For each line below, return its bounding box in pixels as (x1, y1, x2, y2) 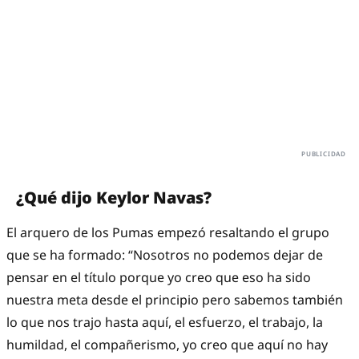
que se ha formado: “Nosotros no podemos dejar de (6, 246, 323, 264)
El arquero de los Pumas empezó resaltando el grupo (6, 224, 329, 242)
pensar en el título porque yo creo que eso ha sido (6, 268, 311, 287)
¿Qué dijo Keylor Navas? (16, 187, 212, 209)
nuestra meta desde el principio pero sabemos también (6, 291, 343, 309)
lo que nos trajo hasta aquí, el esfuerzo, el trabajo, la (6, 313, 323, 332)
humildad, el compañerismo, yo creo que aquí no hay (6, 336, 328, 354)
